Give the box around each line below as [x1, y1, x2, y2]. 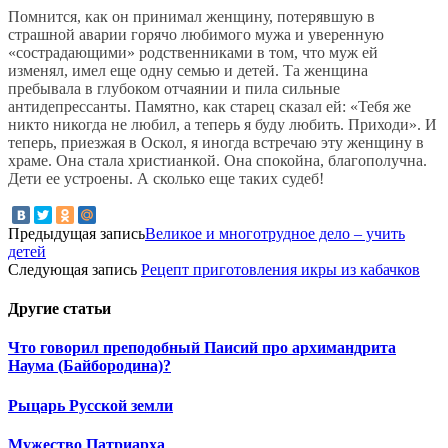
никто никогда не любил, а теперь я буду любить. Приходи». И [8, 116, 437, 134]
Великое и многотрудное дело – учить [145, 224, 405, 242]
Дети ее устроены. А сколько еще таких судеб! [8, 170, 324, 188]
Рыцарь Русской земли [8, 396, 173, 414]
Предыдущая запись [8, 224, 145, 242]
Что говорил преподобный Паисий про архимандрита [8, 339, 396, 357]
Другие [8, 300, 63, 318]
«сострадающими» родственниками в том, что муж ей [8, 44, 378, 62]
